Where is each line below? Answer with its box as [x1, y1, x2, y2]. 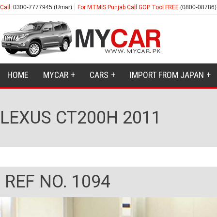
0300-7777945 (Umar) [12, 4, 72, 11]
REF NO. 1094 [5, 171, 110, 192]
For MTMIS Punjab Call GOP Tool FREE [77, 4, 180, 11]
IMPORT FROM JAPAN [130, 70, 204, 80]
